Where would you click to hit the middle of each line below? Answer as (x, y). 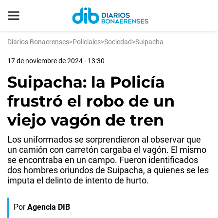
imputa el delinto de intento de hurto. (78, 180)
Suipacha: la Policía (86, 82)
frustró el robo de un (91, 101)
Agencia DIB (49, 207)
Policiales (87, 42)
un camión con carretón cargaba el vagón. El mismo (107, 150)
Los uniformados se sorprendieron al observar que (104, 139)
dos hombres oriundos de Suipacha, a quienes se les (108, 170)
